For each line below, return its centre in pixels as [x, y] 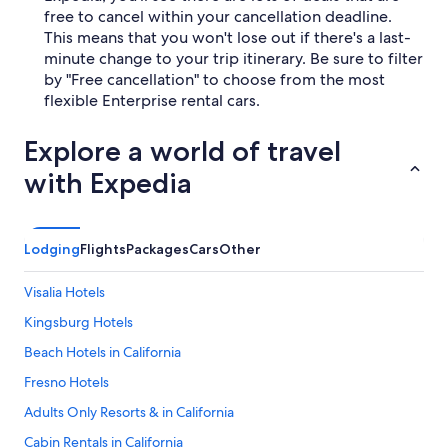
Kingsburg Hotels [78, 322]
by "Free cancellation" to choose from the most [214, 79]
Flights [103, 249]
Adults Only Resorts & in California [129, 412]
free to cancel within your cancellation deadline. [218, 16]
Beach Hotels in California [102, 352]
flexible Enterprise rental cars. [152, 100]
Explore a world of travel [182, 151]
